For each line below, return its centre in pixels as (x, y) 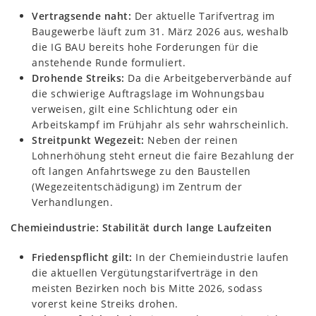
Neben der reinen (191, 140)
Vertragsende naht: (81, 16)
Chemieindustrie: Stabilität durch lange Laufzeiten (141, 227)
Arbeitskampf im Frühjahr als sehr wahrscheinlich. (160, 124)
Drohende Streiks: (78, 78)
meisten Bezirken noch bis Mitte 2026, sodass (147, 288)
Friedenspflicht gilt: (82, 257)
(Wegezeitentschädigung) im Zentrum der (137, 186)
